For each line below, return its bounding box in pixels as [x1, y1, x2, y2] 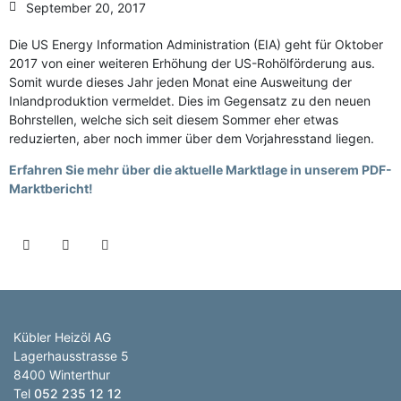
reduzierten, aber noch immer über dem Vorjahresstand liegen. [9, 130, 374, 146]
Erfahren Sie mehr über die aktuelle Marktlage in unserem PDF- [9, 161, 392, 177]
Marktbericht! [9, 180, 93, 196]
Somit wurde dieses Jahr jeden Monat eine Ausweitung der [9, 73, 352, 90]
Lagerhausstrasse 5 [13, 347, 129, 363]
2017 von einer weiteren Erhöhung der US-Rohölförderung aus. [9, 55, 375, 71]
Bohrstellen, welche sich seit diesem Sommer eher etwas [9, 111, 338, 127]
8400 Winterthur [13, 366, 110, 382]
